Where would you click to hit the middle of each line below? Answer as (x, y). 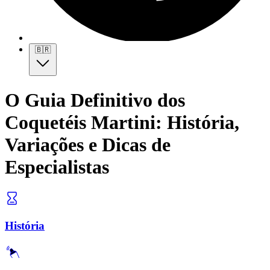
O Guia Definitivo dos (95, 100)
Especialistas (57, 167)
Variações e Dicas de (88, 144)
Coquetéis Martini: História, (122, 122)
